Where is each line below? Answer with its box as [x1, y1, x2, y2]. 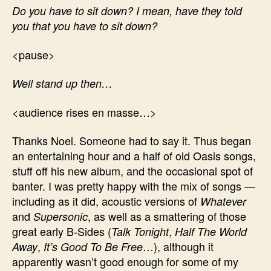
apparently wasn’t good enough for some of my [12, 253, 238, 269]
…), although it [143, 238, 214, 254]
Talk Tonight [111, 224, 169, 239]
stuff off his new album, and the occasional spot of [12, 163, 253, 178]
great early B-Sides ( [12, 223, 111, 239]
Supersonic [33, 209, 88, 224]
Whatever [200, 194, 246, 209]
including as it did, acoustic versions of [12, 193, 200, 209]
